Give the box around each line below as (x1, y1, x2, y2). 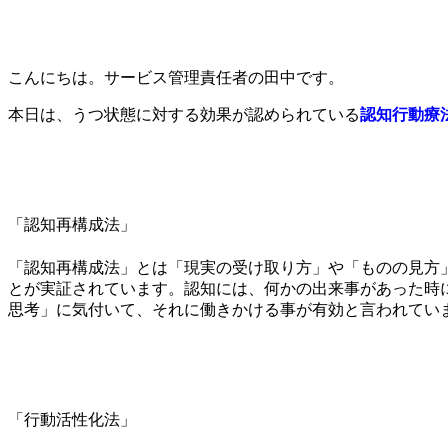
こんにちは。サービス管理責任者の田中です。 (8, 69, 344, 86)
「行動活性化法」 (8, 410, 136, 428)
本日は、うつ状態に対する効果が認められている (8, 106, 360, 123)
